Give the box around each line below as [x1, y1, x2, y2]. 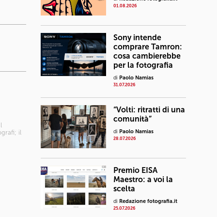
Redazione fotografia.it [119, 198, 177, 204]
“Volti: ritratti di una [113, 105, 185, 114]
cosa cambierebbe [113, 51, 181, 61]
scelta [113, 184, 135, 193]
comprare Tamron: [113, 42, 182, 51]
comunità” [113, 114, 152, 124]
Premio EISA [113, 166, 157, 175]
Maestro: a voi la [113, 175, 173, 184]
